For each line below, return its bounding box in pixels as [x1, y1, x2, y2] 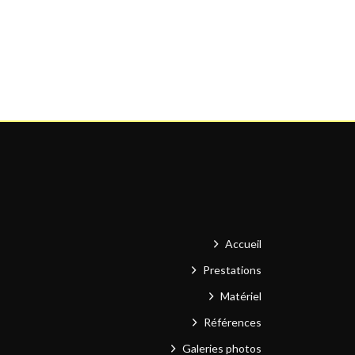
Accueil [225, 236, 262, 250]
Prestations [203, 262, 262, 277]
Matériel [220, 288, 262, 303]
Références [204, 315, 262, 329]
